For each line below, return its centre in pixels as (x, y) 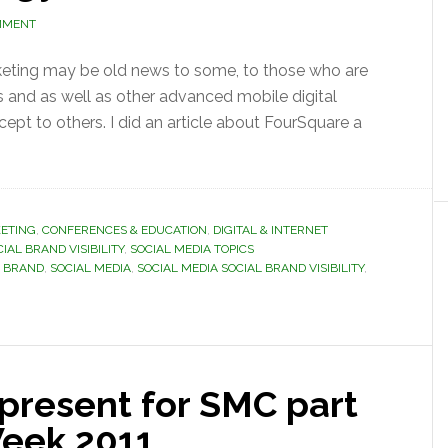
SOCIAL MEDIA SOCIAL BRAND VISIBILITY (250, 268)
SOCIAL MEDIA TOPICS (192, 249)
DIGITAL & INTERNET (270, 230)
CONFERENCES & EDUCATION (124, 230)
